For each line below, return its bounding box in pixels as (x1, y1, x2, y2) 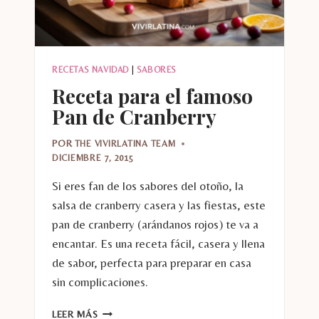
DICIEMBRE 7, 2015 (52, 152, 134, 164)
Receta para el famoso (52, 82, 253, 109)
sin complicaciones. (52, 275, 148, 290)
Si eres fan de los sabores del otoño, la (52, 179, 244, 194)
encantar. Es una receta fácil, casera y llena (52, 236, 265, 251)
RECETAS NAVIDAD (52, 64, 129, 75)
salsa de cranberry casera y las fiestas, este (52, 198, 266, 213)
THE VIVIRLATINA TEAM (74, 138, 176, 150)
